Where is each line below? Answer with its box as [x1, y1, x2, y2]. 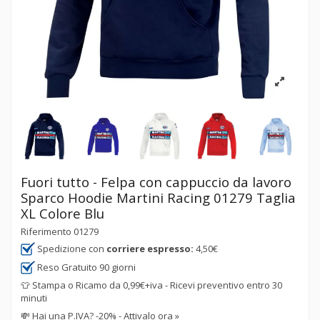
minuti [21, 291, 47, 305]
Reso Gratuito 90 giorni [35, 260, 136, 274]
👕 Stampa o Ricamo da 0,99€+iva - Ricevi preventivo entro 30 [21, 279, 282, 292]
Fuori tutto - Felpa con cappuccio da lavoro [21, 172, 291, 191]
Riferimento [21, 224, 71, 238]
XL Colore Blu [21, 204, 104, 222]
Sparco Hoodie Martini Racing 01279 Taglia [21, 188, 296, 206]
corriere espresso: [106, 242, 194, 256]
